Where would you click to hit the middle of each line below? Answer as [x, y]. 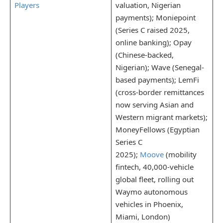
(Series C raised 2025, [152, 30]
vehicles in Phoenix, [149, 204]
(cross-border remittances [160, 92]
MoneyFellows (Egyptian [157, 129]
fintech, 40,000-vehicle [154, 167]
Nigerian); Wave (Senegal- [160, 67]
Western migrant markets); [161, 117]
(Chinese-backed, [144, 55]
